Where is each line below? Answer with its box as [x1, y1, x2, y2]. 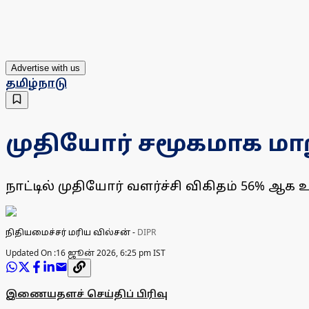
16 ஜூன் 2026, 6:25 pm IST [56, 247, 166, 259]
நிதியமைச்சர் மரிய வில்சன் [6, 226, 130, 239]
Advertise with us [11, 63, 80, 74]
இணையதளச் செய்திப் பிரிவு [6, 287, 168, 301]
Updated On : [6, 247, 56, 259]
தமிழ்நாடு [6, 75, 67, 91]
